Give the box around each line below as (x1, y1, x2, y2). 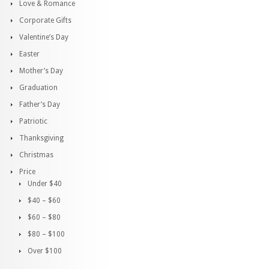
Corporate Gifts (19, 16, 71, 25)
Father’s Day (19, 100, 60, 109)
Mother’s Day (19, 67, 63, 75)
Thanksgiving (19, 134, 64, 142)
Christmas (19, 151, 53, 159)
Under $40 (28, 180, 62, 188)
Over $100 (28, 247, 62, 255)
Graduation (19, 83, 58, 92)
